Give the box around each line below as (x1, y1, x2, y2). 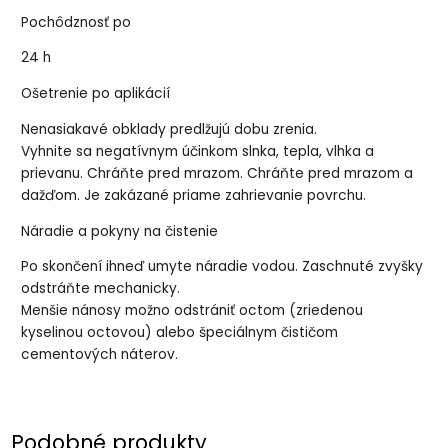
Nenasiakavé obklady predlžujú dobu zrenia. (21, 119, 318, 139)
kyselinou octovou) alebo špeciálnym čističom (21, 323, 339, 343)
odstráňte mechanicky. (21, 279, 181, 299)
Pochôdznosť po (21, 12, 132, 32)
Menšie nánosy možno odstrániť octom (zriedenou (21, 301, 364, 321)
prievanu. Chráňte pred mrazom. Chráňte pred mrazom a (21, 163, 414, 183)
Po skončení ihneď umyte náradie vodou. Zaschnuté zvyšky (21, 257, 424, 277)
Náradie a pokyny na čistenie (21, 221, 219, 241)
